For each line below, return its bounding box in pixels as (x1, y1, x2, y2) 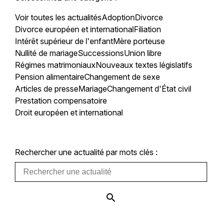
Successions (77, 48, 124, 58)
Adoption (101, 12, 135, 22)
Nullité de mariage (14, 48, 78, 58)
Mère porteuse (112, 36, 165, 46)
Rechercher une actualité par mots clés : (14, 147, 158, 157)
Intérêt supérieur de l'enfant (14, 36, 113, 46)
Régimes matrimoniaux (14, 59, 96, 70)
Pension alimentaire (14, 71, 84, 82)
